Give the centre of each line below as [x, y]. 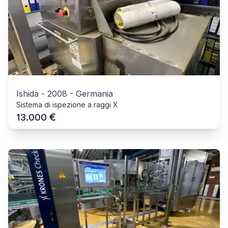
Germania [94, 93]
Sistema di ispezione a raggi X [67, 104]
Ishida [27, 93]
